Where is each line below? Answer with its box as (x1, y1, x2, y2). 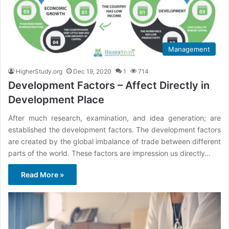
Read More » (21, 170, 64, 179)
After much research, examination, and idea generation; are (8, 113, 221, 122)
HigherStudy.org (16, 67, 62, 75)
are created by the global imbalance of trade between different (8, 136, 221, 146)
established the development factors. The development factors (8, 125, 221, 134)
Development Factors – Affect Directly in (8, 79, 210, 91)
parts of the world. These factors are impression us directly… (8, 148, 211, 157)
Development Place (8, 93, 104, 106)
